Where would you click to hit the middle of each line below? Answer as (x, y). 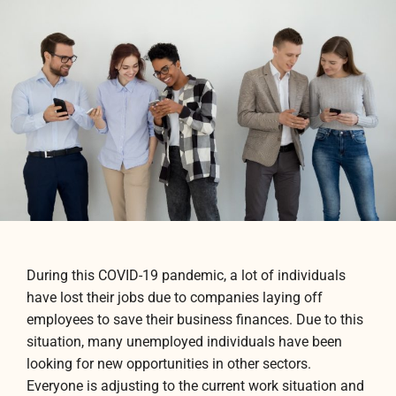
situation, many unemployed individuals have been (184, 343)
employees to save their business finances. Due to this (195, 320)
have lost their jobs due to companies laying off (175, 298)
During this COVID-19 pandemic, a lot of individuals (186, 276)
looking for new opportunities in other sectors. (169, 365)
